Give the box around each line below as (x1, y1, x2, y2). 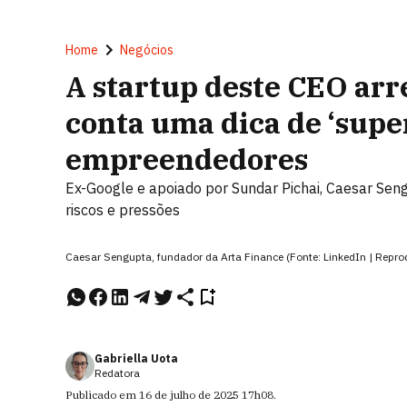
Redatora (94, 366, 140, 380)
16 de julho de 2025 (139, 388, 239, 402)
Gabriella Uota (94, 352, 178, 365)
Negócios (120, 42, 174, 58)
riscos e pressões (65, 201, 180, 219)
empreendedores (65, 140, 308, 178)
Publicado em (65, 388, 139, 402)
